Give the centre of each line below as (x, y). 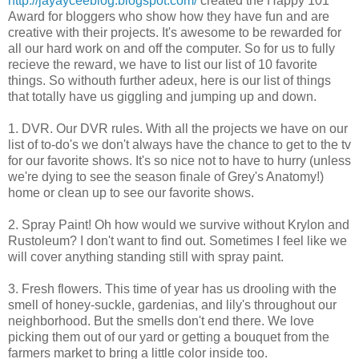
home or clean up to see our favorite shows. (131, 193)
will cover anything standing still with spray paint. (146, 257)
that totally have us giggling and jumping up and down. (162, 97)
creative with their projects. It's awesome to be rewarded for (175, 33)
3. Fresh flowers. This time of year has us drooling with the (172, 289)
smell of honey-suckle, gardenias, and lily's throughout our (172, 305)
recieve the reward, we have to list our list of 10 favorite (163, 65)
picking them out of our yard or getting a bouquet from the (169, 337)
